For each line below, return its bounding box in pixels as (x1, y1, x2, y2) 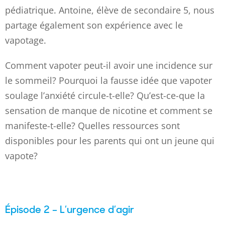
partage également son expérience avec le (5, 19, 183, 31)
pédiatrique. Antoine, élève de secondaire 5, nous (5, 4, 214, 16)
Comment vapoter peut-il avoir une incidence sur (5, 59, 212, 71)
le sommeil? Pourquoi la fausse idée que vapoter (5, 74, 212, 86)
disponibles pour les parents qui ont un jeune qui (5, 134, 214, 147)
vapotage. (5, 34, 46, 46)
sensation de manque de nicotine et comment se (5, 104, 212, 117)
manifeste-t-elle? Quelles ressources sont (5, 119, 180, 132)
